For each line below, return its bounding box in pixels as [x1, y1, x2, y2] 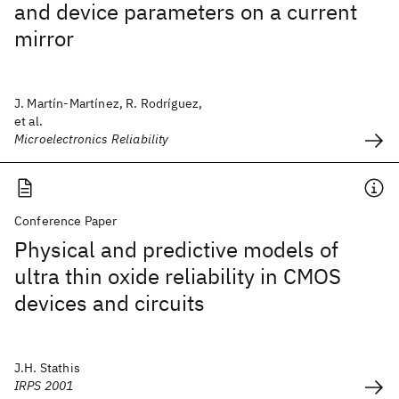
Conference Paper [14, 213, 118, 229]
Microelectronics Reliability [14, 131, 169, 147]
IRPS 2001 [14, 378, 74, 394]
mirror [14, 24, 74, 53]
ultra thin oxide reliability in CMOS [14, 262, 341, 290]
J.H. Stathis [14, 360, 80, 376]
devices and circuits [14, 289, 205, 317]
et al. [14, 113, 43, 129]
